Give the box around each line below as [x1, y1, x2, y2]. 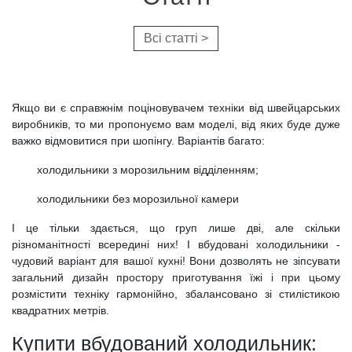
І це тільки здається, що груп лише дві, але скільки [12, 221, 340, 234]
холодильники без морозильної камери [37, 192, 239, 205]
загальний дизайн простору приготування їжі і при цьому [12, 270, 340, 284]
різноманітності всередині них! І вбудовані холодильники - [12, 237, 340, 251]
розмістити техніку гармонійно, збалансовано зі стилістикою [12, 287, 340, 300]
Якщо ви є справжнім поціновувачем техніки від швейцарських [12, 101, 340, 114]
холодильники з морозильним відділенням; [37, 163, 258, 176]
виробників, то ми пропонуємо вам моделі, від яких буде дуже [12, 117, 340, 130]
